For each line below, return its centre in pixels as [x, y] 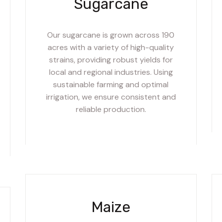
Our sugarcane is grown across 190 [111, 35]
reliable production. [111, 109]
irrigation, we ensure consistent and [111, 97]
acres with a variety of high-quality [111, 47]
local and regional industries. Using [111, 72]
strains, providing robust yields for [111, 59]
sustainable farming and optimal [111, 84]
